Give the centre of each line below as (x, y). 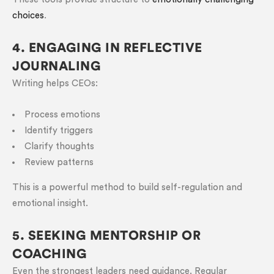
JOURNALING (57, 66)
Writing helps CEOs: (55, 83)
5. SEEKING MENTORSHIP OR (106, 236)
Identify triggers (59, 131)
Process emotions (62, 115)
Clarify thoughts (59, 146)
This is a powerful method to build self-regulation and (127, 187)
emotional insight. (50, 203)
